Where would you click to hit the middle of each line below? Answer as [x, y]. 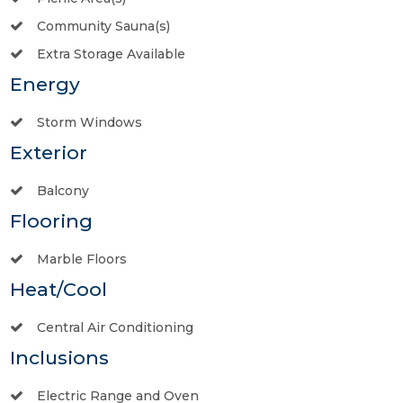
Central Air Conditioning [115, 327]
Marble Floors [82, 259]
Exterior [49, 152]
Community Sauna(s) [103, 26]
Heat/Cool [58, 289]
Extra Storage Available [111, 54]
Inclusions [59, 357]
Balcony [63, 190]
